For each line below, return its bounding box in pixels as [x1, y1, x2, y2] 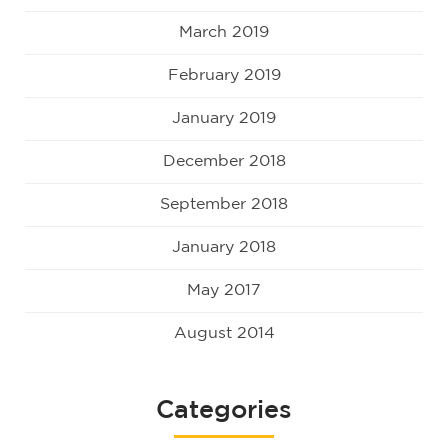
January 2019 [172, 110, 276, 126]
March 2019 [179, 24, 269, 40]
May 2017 [187, 282, 261, 298]
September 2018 [160, 196, 288, 212]
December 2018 [162, 153, 286, 169]
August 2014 [173, 325, 275, 341]
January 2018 [172, 239, 276, 255]
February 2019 [167, 67, 281, 83]
